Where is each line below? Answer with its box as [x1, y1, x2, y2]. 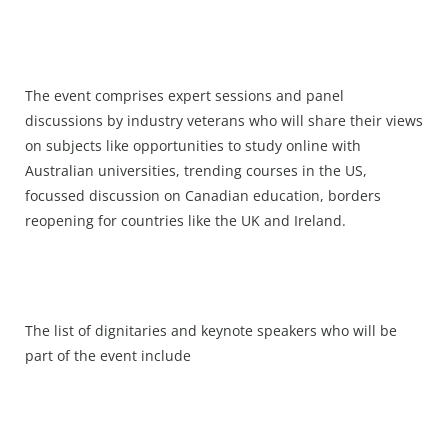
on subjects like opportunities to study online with [25, 135, 361, 155]
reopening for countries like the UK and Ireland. [25, 210, 346, 230]
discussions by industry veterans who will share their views [25, 110, 423, 130]
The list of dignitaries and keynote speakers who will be [25, 320, 397, 340]
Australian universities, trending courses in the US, [25, 160, 367, 180]
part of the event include [25, 345, 195, 365]
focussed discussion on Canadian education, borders [25, 185, 381, 205]
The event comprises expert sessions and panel [25, 85, 344, 105]
